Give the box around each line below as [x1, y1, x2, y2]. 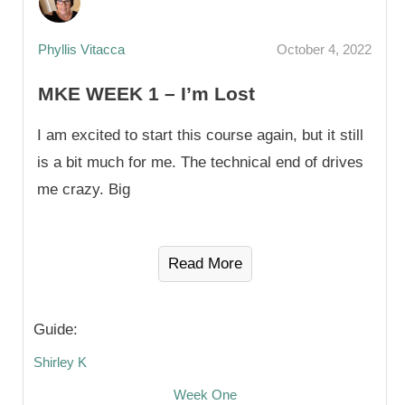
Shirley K [33, 354, 87, 370]
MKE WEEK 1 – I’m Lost [38, 83, 255, 104]
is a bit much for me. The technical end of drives [37, 154, 363, 171]
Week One [173, 387, 237, 402]
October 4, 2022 [277, 41, 372, 57]
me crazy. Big [37, 181, 130, 198]
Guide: [33, 321, 78, 338]
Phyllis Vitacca [38, 41, 125, 57]
